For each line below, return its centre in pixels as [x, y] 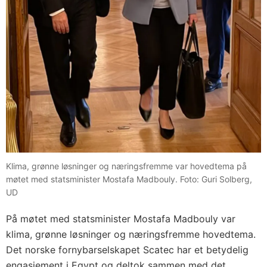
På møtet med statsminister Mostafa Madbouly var [121, 219]
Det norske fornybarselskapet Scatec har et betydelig [127, 250]
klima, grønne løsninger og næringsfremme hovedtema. [131, 235]
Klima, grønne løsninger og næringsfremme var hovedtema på [126, 166]
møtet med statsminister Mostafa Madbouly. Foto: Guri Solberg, [129, 179]
